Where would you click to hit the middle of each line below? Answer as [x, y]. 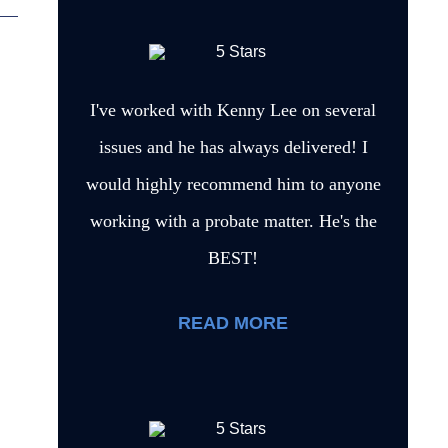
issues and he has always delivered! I [233, 146]
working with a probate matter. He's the [233, 220]
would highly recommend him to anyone [233, 183]
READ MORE [233, 322]
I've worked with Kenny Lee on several [233, 109]
